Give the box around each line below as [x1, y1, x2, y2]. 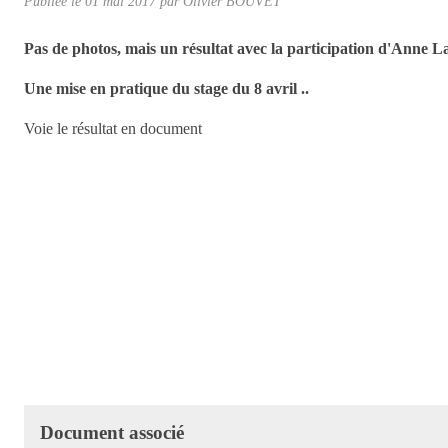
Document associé [40, 421, 184, 443]
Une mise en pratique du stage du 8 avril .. [24, 79, 309, 97]
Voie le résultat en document [24, 119, 202, 137]
